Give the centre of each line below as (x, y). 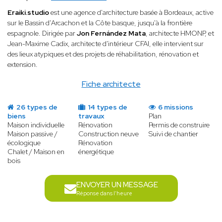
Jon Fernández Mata (111, 33)
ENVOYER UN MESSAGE (117, 185)
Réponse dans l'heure (104, 194)
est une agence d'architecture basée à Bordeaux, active (132, 13)
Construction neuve (108, 134)
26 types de (36, 107)
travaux (91, 116)
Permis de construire (179, 125)
